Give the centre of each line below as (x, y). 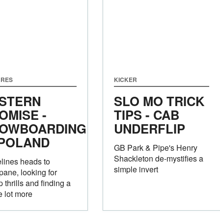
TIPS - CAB (146, 114)
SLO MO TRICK (159, 101)
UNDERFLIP (149, 128)
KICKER (125, 79)
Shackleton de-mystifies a (158, 158)
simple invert (136, 169)
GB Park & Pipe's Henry (155, 147)
